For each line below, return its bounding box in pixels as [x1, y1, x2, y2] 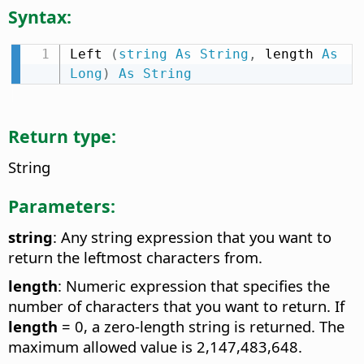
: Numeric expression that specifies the [58, 275, 330, 296]
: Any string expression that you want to [53, 226, 331, 247]
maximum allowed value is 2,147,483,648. [8, 336, 302, 357]
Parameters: [8, 193, 115, 218]
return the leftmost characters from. [8, 246, 262, 267]
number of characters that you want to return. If [8, 295, 344, 316]
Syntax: [8, 4, 71, 28]
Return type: [8, 123, 116, 148]
